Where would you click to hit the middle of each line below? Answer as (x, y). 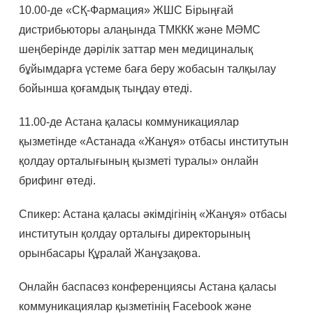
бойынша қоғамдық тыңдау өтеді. (105, 89)
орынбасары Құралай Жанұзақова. (109, 254)
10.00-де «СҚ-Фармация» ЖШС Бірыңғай (126, 10)
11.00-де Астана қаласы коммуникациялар (129, 122)
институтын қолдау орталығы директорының (134, 234)
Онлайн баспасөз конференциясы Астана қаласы (147, 287)
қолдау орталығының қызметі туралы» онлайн (138, 161)
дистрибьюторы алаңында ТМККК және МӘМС (139, 30)
